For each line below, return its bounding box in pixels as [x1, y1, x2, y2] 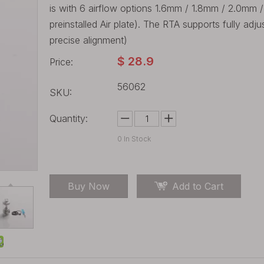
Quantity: [49, 113, 88, 124]
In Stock [122, 134, 151, 143]
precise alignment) [49, 34, 127, 46]
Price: [49, 56, 73, 68]
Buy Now [68, 180, 110, 192]
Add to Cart [172, 180, 223, 192]
